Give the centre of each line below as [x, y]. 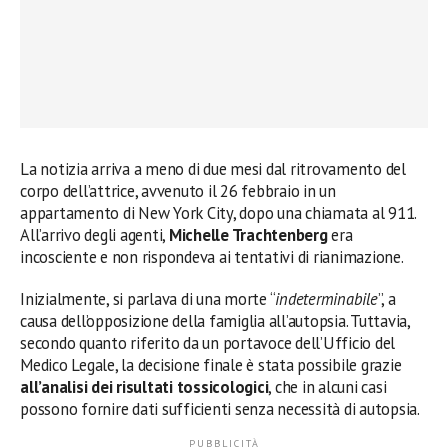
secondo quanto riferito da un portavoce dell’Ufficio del [208, 342]
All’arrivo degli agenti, [94, 234]
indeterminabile [326, 298]
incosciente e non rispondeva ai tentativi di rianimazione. [212, 256]
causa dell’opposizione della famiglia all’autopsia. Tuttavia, [215, 320]
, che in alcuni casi [327, 386]
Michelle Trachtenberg [248, 234]
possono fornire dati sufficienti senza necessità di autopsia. [220, 408]
